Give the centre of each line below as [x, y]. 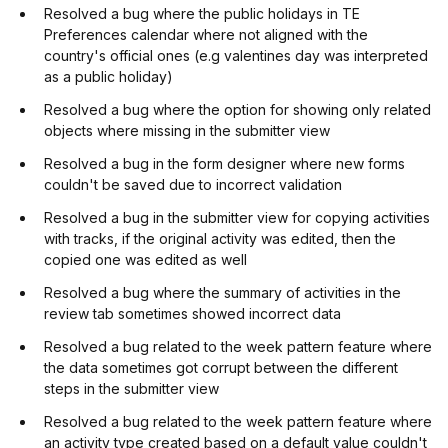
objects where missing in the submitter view [187, 130]
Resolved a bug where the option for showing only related [237, 109]
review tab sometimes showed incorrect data [192, 313]
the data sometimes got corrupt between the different [221, 367]
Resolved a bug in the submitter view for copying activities [237, 217]
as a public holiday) [108, 76]
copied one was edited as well [145, 259]
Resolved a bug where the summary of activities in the [222, 292]
